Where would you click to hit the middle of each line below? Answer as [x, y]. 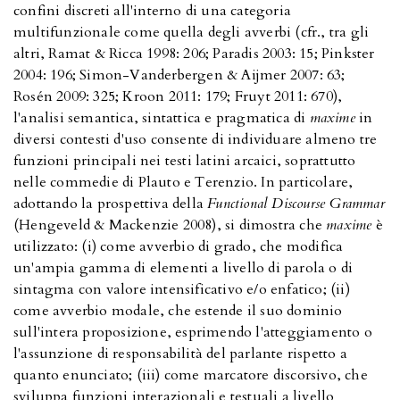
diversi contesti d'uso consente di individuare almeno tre [196, 140]
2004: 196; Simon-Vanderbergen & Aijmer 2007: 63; [179, 75]
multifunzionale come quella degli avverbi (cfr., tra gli [192, 33]
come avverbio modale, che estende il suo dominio [178, 311]
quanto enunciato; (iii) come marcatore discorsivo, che [191, 375]
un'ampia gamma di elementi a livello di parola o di [183, 268]
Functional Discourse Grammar [296, 204]
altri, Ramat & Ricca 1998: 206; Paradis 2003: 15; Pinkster [194, 54]
